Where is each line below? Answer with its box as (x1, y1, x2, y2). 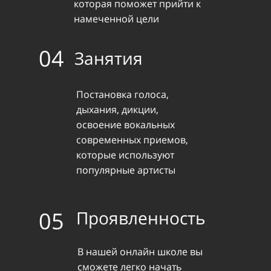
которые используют (76, 148, 174, 162)
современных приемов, (76, 133, 188, 146)
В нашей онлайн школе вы (77, 245, 203, 258)
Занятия (74, 46, 143, 70)
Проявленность (76, 206, 206, 229)
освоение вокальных (76, 118, 175, 131)
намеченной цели (73, 11, 159, 25)
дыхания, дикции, (76, 103, 158, 116)
